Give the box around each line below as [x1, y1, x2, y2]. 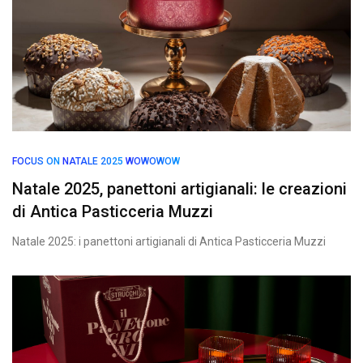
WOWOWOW [126, 156, 180, 167]
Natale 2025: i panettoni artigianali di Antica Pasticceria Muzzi [12, 235, 326, 248]
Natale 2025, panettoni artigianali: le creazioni [12, 179, 347, 199]
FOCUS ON [12, 156, 60, 167]
